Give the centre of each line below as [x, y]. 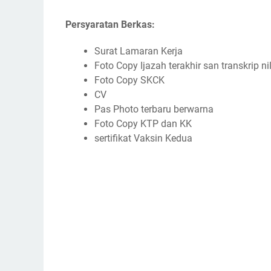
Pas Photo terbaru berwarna [154, 109]
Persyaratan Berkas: [110, 25]
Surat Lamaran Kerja [139, 51]
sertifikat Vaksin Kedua [143, 139]
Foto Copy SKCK [129, 80]
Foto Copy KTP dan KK [143, 124]
